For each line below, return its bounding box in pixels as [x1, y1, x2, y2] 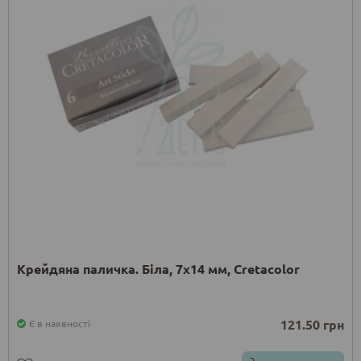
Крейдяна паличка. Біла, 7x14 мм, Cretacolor [17, 260, 300, 278]
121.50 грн [280, 316, 344, 334]
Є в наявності [29, 317, 90, 330]
